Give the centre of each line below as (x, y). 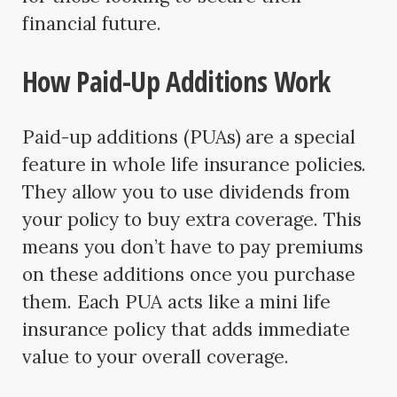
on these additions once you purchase (189, 274)
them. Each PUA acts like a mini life (176, 301)
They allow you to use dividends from (186, 191)
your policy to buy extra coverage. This (192, 219)
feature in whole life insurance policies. (195, 164)
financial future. (92, 23)
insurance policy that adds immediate (186, 329)
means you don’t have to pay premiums (193, 246)
